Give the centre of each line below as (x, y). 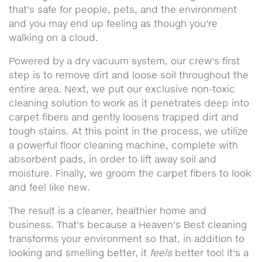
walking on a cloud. (54, 37)
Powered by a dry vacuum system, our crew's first (124, 61)
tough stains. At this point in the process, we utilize (128, 131)
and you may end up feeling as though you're (113, 23)
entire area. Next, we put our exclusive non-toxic (122, 89)
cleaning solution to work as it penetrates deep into (129, 103)
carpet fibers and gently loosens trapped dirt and (124, 117)
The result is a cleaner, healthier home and (108, 211)
